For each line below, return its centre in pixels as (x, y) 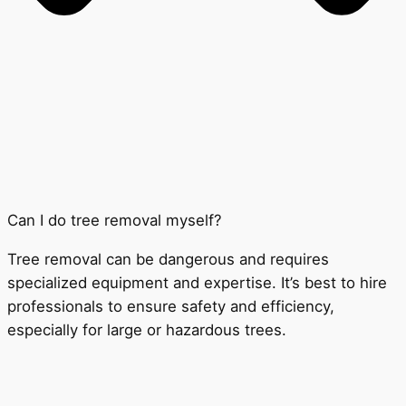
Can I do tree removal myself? (115, 221)
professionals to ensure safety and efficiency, (171, 307)
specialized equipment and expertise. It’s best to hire (197, 283)
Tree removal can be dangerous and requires (168, 260)
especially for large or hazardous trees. (147, 330)
